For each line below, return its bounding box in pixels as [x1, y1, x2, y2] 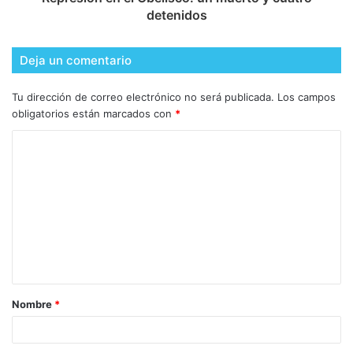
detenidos [146, 7, 207, 24]
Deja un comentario [20, 53, 132, 69]
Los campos [277, 91, 336, 104]
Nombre [12, 298, 54, 311]
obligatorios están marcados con [12, 107, 175, 121]
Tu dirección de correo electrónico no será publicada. [12, 91, 274, 104]
